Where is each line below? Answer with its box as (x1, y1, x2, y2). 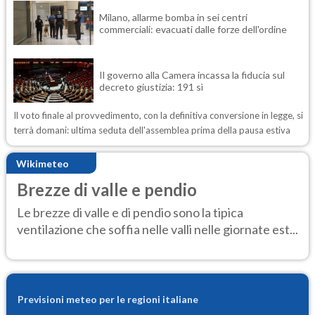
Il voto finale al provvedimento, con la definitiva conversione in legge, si (13, 110, 303, 122)
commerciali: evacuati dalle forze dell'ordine (99, 22, 289, 35)
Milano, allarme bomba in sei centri (99, 11, 247, 23)
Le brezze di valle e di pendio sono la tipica (17, 204, 243, 220)
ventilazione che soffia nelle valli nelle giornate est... (17, 221, 298, 237)
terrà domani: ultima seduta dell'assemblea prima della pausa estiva (13, 124, 290, 136)
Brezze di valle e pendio (17, 179, 197, 200)
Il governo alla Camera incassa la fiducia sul (99, 68, 285, 81)
